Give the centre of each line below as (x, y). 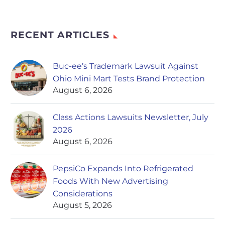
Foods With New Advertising (110, 181)
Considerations (83, 194)
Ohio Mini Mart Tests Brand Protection (129, 79)
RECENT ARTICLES (60, 35)
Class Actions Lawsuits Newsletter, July (131, 118)
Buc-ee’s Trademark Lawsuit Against (126, 66)
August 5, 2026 (82, 205)
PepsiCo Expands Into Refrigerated (123, 169)
